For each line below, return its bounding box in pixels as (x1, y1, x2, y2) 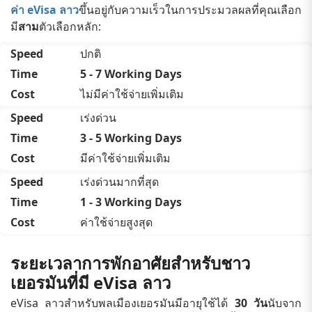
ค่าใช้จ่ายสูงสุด (80, 214, 153, 230)
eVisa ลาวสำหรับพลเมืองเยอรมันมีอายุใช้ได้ (10, 295, 235, 311)
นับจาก (267, 295, 302, 311)
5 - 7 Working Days (80, 65, 182, 81)
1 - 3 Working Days (80, 194, 182, 210)
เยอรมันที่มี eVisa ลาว (10, 270, 171, 294)
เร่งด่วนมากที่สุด (80, 173, 159, 189)
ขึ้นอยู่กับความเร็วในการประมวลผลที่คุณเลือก (79, 1, 302, 17)
